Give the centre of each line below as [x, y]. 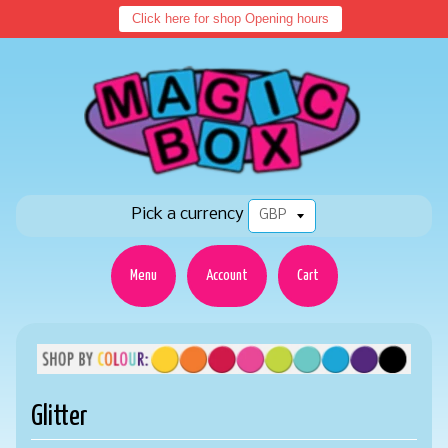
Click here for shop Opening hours [231, 18]
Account [226, 275]
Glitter [59, 416]
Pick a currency [188, 214]
